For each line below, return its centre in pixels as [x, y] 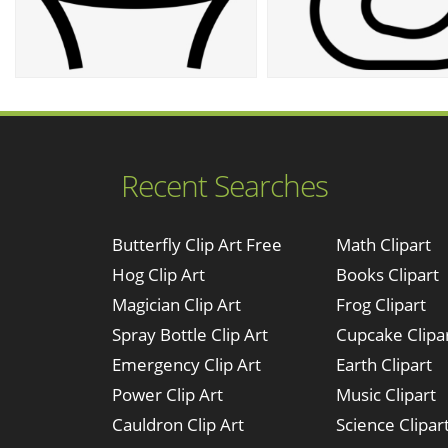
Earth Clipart [384, 364]
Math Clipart [383, 244]
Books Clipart [387, 274]
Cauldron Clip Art [178, 424]
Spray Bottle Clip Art [190, 334]
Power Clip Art [167, 394]
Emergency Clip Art [186, 364]
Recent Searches [224, 185]
